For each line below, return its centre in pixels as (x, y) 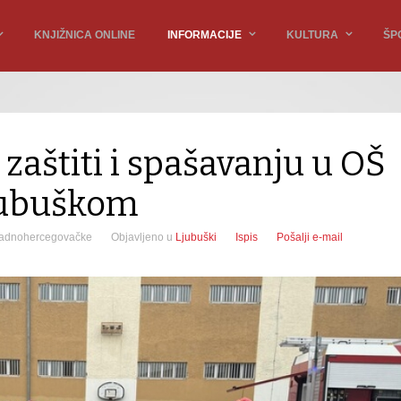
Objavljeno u (142, 237)
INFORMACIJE (205, 35)
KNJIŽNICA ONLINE (85, 35)
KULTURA (312, 35)
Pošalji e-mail (310, 237)
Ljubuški (196, 237)
